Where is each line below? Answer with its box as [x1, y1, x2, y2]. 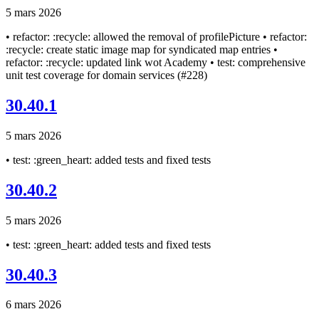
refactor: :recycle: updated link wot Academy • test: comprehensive [6, 56, 305, 68]
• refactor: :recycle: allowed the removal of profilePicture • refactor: [6, 31, 307, 43]
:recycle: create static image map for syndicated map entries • [6, 43, 278, 56]
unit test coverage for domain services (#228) [6, 69, 207, 81]
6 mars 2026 [6, 298, 61, 311]
